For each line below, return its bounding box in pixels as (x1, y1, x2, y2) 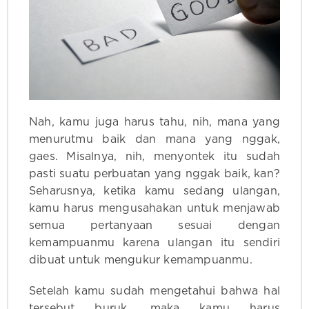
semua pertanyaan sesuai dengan (29, 220, 280, 232)
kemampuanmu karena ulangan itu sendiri (29, 237, 280, 249)
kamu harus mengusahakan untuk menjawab (29, 203, 280, 215)
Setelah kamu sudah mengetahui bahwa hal (29, 286, 280, 297)
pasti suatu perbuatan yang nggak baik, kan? (29, 168, 280, 180)
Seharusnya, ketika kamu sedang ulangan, (29, 186, 280, 197)
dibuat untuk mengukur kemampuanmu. (29, 255, 252, 266)
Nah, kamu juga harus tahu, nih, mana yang (29, 117, 280, 128)
